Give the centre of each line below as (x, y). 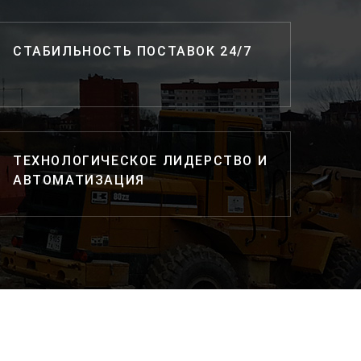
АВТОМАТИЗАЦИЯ (79, 180)
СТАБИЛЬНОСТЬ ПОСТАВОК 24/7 (132, 51)
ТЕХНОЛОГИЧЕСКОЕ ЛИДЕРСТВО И (140, 161)
